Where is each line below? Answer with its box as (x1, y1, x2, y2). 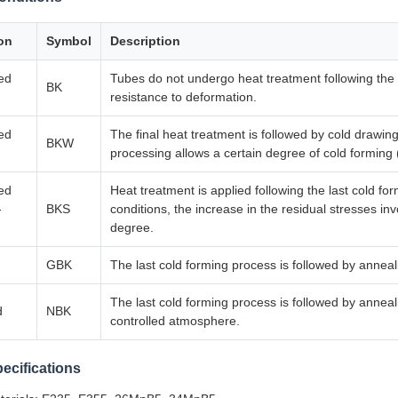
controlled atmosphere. (110, 314, 240, 328)
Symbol (46, 34, 92, 48)
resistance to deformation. (110, 90, 257, 104)
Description (110, 34, 180, 48)
